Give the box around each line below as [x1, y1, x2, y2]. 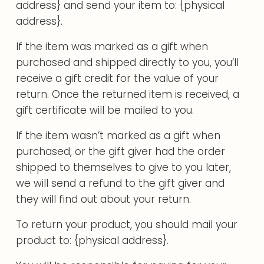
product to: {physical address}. [16, 233, 169, 247]
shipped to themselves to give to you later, [16, 160, 232, 174]
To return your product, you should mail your [16, 217, 238, 232]
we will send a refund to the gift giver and [16, 176, 225, 190]
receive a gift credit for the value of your [16, 71, 219, 85]
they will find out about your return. [16, 192, 192, 206]
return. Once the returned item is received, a [16, 87, 240, 101]
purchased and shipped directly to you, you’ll [16, 55, 239, 70]
